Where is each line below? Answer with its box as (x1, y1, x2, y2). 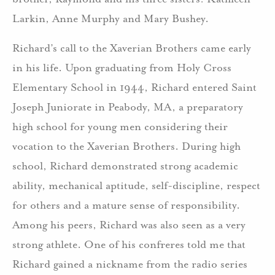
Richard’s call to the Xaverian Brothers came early (12, 41, 251, 55)
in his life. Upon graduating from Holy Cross (12, 61, 231, 74)
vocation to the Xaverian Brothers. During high (12, 139, 241, 153)
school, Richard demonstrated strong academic (12, 159, 238, 172)
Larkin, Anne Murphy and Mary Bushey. (12, 12, 215, 25)
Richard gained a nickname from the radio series (12, 257, 247, 271)
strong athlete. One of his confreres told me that (12, 238, 246, 251)
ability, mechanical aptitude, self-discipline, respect (12, 179, 260, 192)
